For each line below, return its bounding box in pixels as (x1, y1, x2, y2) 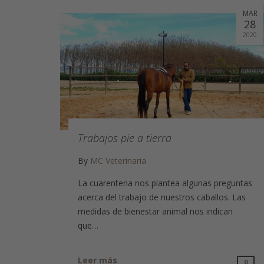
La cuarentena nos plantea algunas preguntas (78, 177, 252, 189)
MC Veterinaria (90, 155, 146, 167)
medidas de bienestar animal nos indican (78, 206, 233, 217)
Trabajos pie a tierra (78, 131, 171, 146)
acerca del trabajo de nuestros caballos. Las (78, 192, 246, 203)
